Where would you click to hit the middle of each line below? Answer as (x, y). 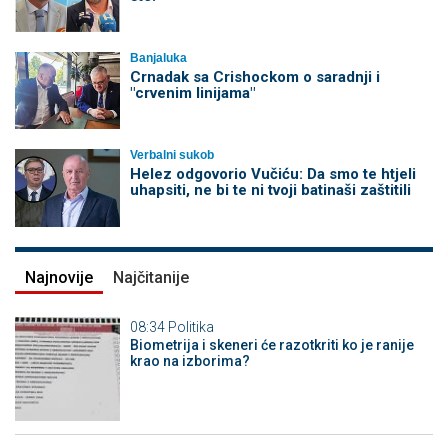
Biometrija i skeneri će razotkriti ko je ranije (271, 344)
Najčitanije (151, 277)
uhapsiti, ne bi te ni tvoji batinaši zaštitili (270, 190)
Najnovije (59, 277)
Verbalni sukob (171, 155)
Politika (190, 326)
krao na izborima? (189, 360)
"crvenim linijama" (192, 92)
